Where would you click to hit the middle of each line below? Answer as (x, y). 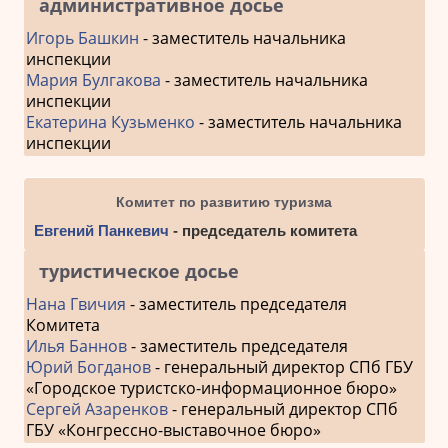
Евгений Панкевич (101, 230)
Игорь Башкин (82, 37)
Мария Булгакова (93, 79)
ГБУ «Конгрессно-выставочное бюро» (173, 429)
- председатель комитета (262, 230)
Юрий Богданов (88, 366)
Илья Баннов (76, 345)
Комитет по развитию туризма (224, 201)
